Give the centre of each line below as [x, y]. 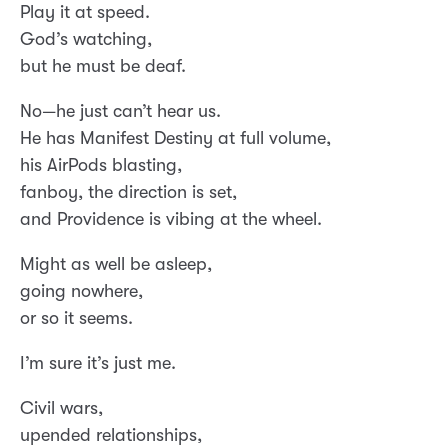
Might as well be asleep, [116, 264]
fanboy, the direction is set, [128, 192]
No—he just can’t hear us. [120, 111]
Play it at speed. [85, 12]
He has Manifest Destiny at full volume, [175, 138]
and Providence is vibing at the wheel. [171, 219]
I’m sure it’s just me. [98, 363]
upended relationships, [111, 435]
